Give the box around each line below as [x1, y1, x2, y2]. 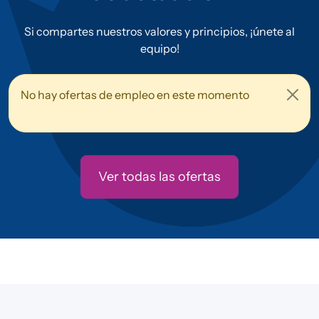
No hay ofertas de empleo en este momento [21, 88, 249, 102]
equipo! [140, 41, 179, 56]
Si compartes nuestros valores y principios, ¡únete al [24, 24, 295, 38]
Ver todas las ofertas [98, 169, 221, 184]
